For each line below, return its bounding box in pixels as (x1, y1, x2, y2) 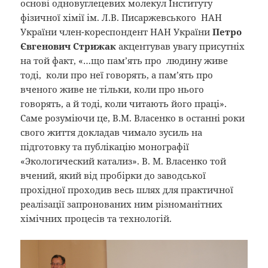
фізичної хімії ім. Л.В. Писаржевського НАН (20, 11, 223, 24)
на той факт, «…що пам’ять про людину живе (20, 54, 229, 67)
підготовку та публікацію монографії (20, 141, 190, 153)
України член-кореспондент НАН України (20, 26, 213, 38)
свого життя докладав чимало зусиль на (20, 126, 203, 139)
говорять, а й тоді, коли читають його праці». (20, 98, 227, 110)
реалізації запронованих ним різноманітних (20, 198, 223, 211)
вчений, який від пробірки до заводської (20, 169, 206, 182)
